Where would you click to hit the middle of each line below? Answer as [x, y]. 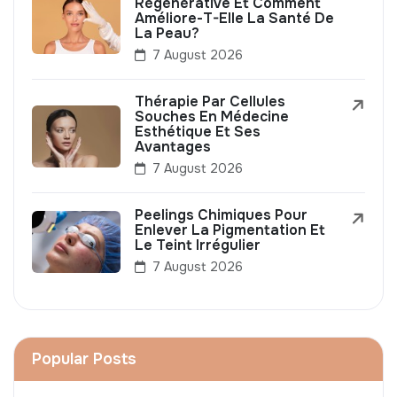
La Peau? [167, 33]
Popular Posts [84, 358]
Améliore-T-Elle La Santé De [234, 18]
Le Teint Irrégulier [198, 245]
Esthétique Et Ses [198, 131]
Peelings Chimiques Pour [221, 214]
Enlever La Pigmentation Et [230, 230]
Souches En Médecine [212, 116]
